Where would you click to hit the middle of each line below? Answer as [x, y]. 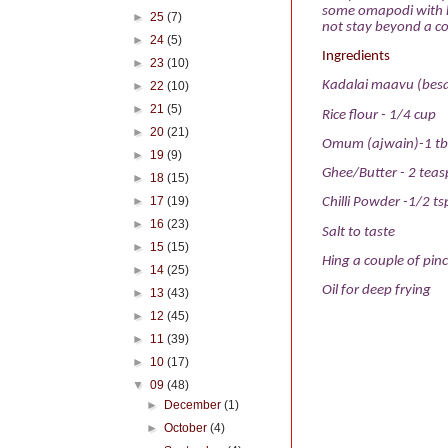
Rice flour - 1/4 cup [379, 115]
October [187, 428]
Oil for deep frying [376, 291]
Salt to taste [358, 232]
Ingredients [356, 56]
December [194, 405]
